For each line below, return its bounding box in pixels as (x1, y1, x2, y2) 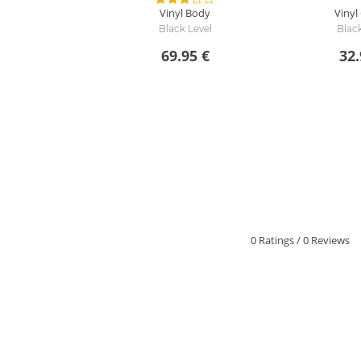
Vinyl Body (160, 5, 211, 20)
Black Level (158, 22, 212, 35)
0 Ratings (250, 232, 294, 247)
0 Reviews (302, 232, 350, 247)
